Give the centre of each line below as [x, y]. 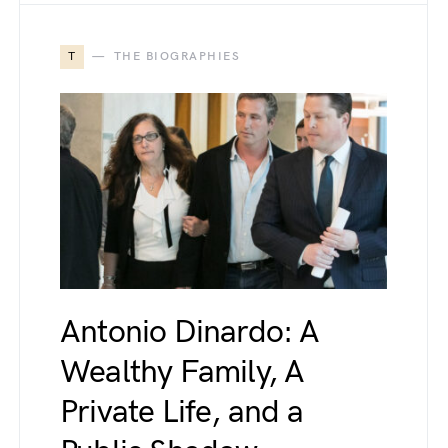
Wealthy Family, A [182, 372]
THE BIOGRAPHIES [176, 56]
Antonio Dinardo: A [190, 332]
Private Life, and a [181, 412]
